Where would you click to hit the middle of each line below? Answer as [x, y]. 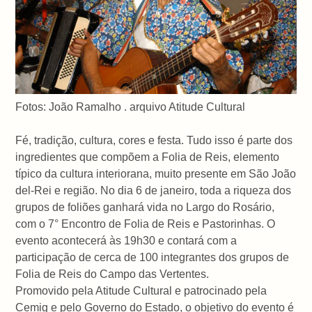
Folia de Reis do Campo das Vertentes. [112, 274]
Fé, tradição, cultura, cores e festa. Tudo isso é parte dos [154, 140]
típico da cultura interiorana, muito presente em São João [156, 173]
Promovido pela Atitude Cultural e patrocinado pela [141, 290]
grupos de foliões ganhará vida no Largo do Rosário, [145, 207]
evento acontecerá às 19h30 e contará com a [126, 240]
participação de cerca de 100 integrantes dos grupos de [153, 257]
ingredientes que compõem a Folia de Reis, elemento [148, 157]
